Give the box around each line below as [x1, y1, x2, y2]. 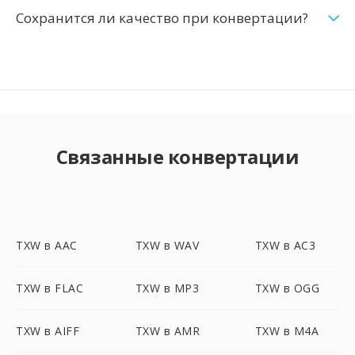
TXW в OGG [254, 281, 320, 296]
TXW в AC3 [254, 238, 316, 253]
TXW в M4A [254, 323, 319, 338]
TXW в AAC [16, 238, 78, 253]
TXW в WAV [135, 238, 200, 253]
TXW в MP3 [135, 281, 200, 296]
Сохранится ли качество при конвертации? [16, 9, 308, 27]
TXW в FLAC [16, 281, 83, 296]
